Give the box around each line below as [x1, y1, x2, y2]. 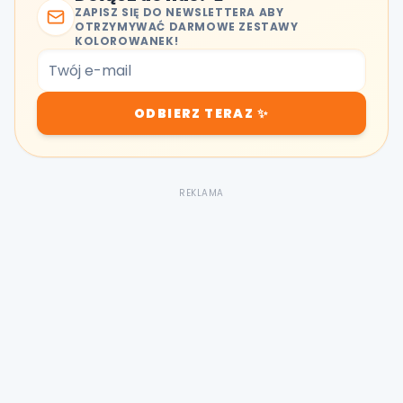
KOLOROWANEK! [75, 33, 179, 49]
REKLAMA [179, 186, 224, 200]
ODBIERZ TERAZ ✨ [134, 104, 269, 122]
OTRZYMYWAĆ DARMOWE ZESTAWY [75, 19, 299, 34]
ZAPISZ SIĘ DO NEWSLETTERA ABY [75, 4, 284, 20]
